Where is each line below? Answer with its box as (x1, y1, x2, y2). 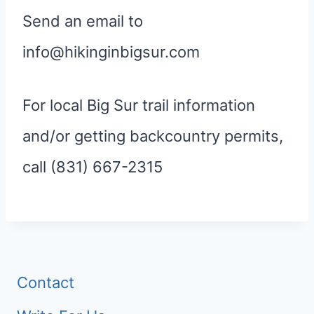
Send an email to (22, 12, 143, 30)
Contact (17, 273, 74, 292)
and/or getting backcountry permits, (22, 127, 283, 145)
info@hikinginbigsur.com (22, 43, 200, 61)
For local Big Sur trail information (22, 96, 255, 114)
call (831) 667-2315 (22, 158, 163, 176)
